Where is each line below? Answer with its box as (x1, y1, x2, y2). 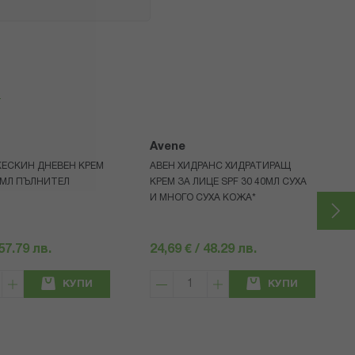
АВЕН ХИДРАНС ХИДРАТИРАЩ (150, 162, 292, 171)
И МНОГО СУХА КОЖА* (150, 193, 257, 203)
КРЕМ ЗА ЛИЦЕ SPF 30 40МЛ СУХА (150, 177, 307, 187)
